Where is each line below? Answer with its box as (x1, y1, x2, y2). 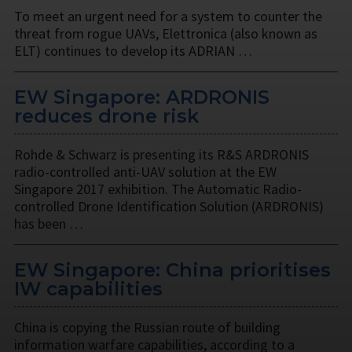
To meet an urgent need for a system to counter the (14, 7, 322, 26)
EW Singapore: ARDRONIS (14, 86, 269, 109)
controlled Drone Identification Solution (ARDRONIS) (14, 197, 324, 216)
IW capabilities (14, 277, 163, 301)
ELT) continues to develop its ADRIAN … (14, 42, 252, 60)
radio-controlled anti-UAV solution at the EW (14, 163, 277, 181)
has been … (14, 214, 83, 233)
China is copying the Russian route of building (14, 318, 280, 336)
